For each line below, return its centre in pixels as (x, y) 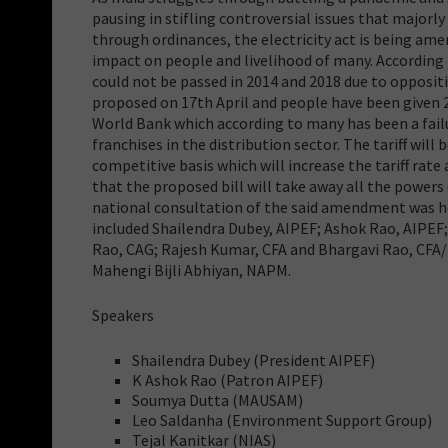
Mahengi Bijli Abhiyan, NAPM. (191, 269)
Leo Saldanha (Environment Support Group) (282, 419)
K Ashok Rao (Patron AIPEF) (227, 379)
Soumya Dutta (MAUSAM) (217, 399)
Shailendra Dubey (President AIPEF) (253, 359)
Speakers (123, 314)
